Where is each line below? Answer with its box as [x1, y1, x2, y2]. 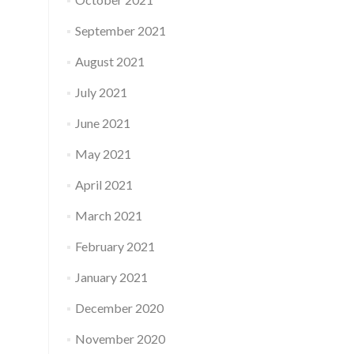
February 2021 [74, 239, 155, 254]
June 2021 [74, 115, 130, 130]
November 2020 [74, 331, 165, 346]
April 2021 [74, 177, 133, 192]
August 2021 [74, 54, 145, 69]
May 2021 [74, 146, 131, 161]
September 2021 [74, 23, 166, 38]
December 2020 [74, 300, 164, 315]
